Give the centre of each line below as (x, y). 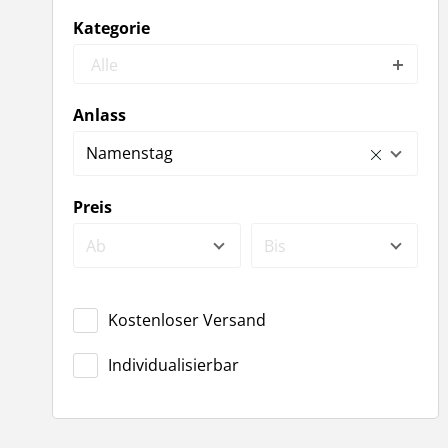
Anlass (99, 115)
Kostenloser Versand (187, 320)
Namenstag (129, 153)
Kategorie (111, 28)
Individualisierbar (173, 365)
